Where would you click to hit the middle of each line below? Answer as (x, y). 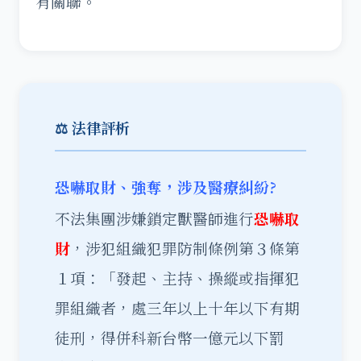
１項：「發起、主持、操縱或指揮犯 (177, 278)
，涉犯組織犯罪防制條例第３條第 (185, 248)
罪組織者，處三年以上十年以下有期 (177, 308)
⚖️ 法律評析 (92, 127)
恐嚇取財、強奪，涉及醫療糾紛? (166, 187)
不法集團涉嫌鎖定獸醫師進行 (154, 218)
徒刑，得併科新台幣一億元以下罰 (170, 338)
